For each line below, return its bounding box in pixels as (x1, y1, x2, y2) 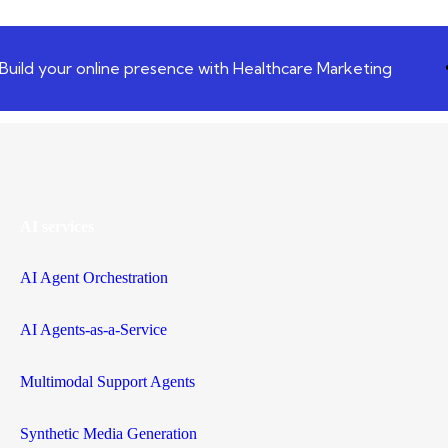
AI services (19, 217, 94, 235)
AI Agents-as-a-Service (19, 320, 167, 338)
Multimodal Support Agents (19, 372, 195, 390)
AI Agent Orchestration (19, 268, 168, 286)
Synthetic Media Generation (19, 424, 197, 442)
